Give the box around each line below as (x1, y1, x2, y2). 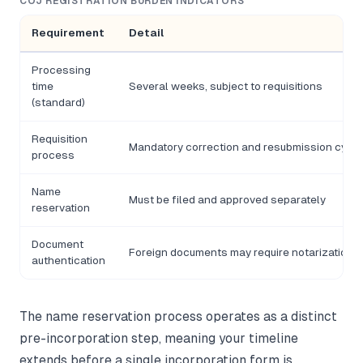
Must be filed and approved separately (129, 194, 326, 207)
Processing (32, 64, 91, 77)
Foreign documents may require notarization (129, 246, 353, 259)
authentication (32, 254, 105, 267)
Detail (129, 27, 164, 40)
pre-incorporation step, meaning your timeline (19, 331, 298, 346)
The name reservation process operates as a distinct (19, 310, 337, 324)
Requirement (32, 27, 105, 40)
